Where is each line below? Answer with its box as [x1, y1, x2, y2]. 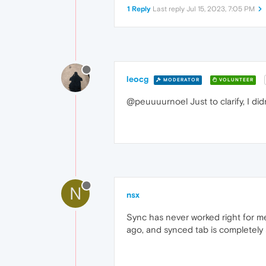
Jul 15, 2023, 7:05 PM [186, 5, 255, 14]
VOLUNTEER [217, 77, 254, 83]
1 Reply [127, 5, 151, 14]
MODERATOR [161, 77, 199, 83]
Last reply [153, 5, 186, 14]
